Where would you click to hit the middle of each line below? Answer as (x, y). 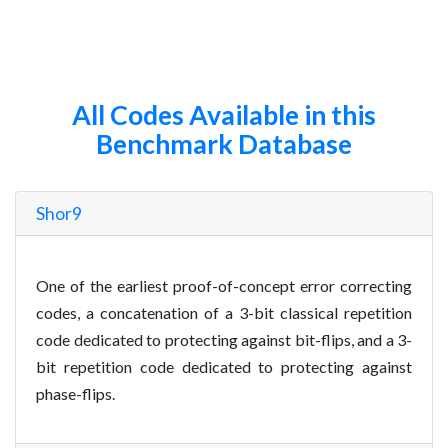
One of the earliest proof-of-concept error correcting (224, 285)
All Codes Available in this (224, 115)
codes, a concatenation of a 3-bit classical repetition (224, 312)
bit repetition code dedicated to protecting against (224, 366)
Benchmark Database (224, 144)
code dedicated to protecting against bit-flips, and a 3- (224, 339)
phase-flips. (75, 393)
